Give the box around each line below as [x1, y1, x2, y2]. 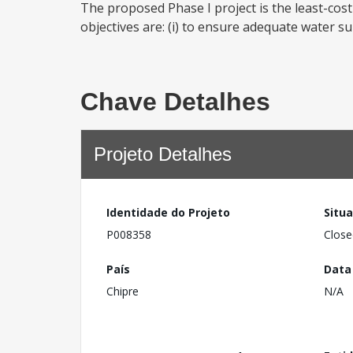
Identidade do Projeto [106, 205, 230, 220]
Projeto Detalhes [94, 143, 232, 165]
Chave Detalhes [80, 87, 270, 116]
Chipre [106, 283, 139, 299]
